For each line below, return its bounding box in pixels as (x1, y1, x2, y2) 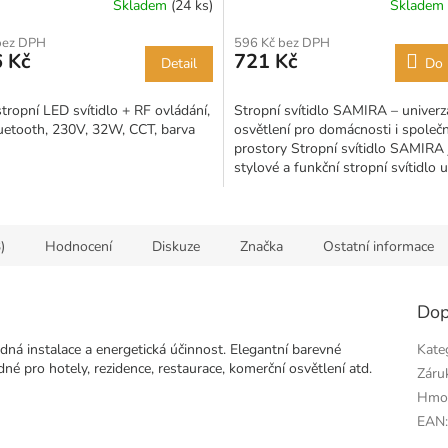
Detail (161, 53, 197, 73)
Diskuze (152, 236, 200, 256)
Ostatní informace (323, 236, 434, 256)
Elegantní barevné (230, 339, 341, 359)
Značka (240, 236, 283, 256)
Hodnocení (45, 236, 112, 256)
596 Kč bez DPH (234, 33, 330, 52)
